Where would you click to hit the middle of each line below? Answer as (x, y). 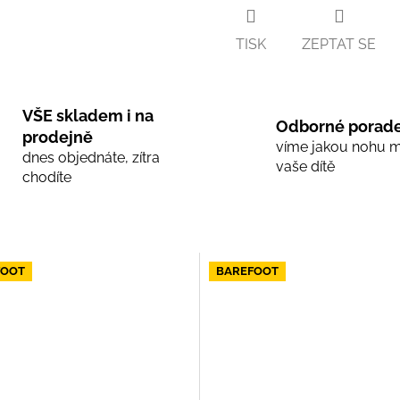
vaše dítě (305, 166)
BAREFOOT (247, 271)
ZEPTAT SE (339, 44)
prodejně (57, 137)
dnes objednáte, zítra (91, 157)
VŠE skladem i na (87, 115)
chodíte (46, 177)
